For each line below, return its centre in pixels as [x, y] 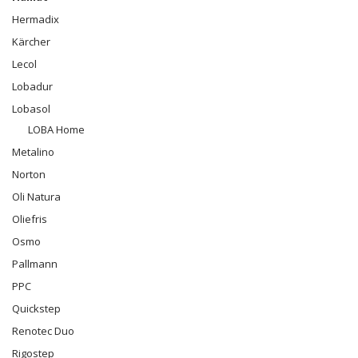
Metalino [33, 152]
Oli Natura [36, 197]
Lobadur [32, 86]
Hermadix [36, 19]
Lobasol [31, 109]
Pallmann [35, 264]
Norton [29, 174]
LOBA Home [56, 129]
